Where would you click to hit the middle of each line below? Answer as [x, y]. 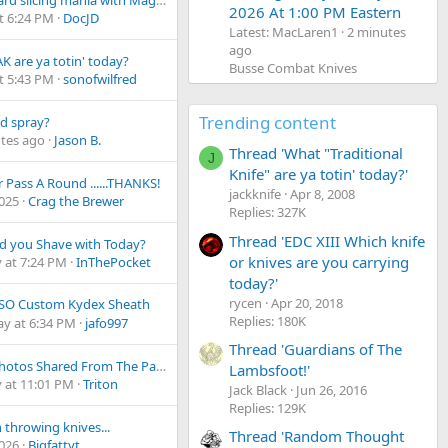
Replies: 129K [267, 407]
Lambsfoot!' [269, 369]
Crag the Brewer [76, 201]
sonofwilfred [100, 79]
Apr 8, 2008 [322, 194]
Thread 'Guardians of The [315, 348]
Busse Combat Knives [293, 67]
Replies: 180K [267, 320]
